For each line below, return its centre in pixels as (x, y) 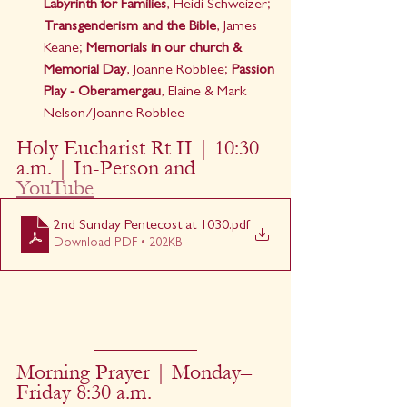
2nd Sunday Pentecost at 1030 (141, 226)
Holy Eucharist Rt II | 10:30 (140, 148)
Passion (255, 71)
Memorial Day (85, 71)
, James (238, 28)
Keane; (65, 50)
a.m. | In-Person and (109, 168)
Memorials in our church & (166, 50)
